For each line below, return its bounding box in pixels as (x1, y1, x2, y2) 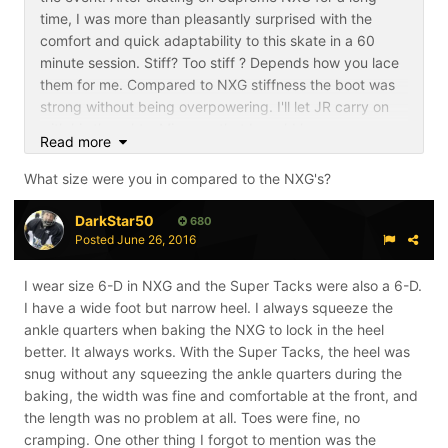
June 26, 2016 (117, 232, 196, 247)
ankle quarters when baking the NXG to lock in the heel (24, 321, 384, 338)
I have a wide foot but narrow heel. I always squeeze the (24, 299, 393, 316)
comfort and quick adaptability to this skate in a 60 (40, 32, 375, 49)
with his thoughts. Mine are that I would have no (40, 120, 352, 137)
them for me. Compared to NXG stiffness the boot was (40, 76, 395, 93)
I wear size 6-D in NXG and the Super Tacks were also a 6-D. (24, 277, 422, 294)
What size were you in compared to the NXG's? (24, 170, 331, 187)
